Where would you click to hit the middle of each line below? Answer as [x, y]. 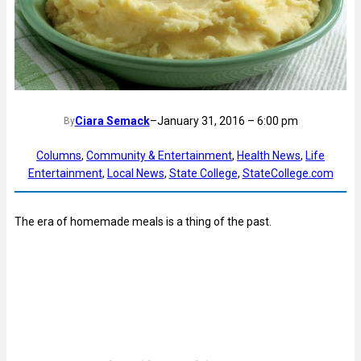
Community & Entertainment [159, 156]
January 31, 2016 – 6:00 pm [227, 121]
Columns [59, 156]
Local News [135, 174]
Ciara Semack [112, 121]
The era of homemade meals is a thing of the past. [143, 221]
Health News [269, 156]
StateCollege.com [288, 174]
